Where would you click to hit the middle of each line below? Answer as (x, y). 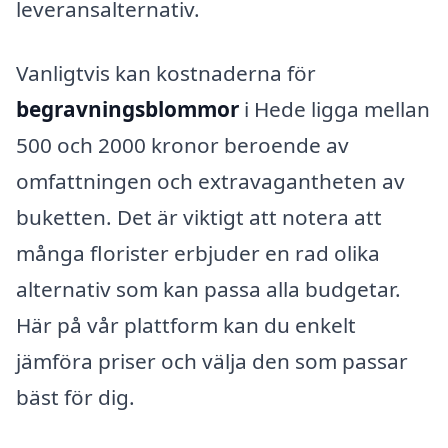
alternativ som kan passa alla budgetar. (208, 288)
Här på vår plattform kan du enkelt (186, 324)
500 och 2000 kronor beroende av (182, 144)
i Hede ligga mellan (334, 108)
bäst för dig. (75, 396)
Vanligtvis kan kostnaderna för (166, 72)
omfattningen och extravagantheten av (210, 180)
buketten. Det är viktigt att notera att (199, 216)
